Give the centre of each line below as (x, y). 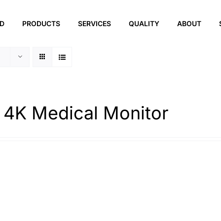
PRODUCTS (41, 23)
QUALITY (144, 23)
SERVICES (94, 23)
